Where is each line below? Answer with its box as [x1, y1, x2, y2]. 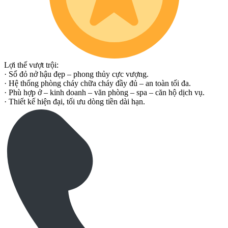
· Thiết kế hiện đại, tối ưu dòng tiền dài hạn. [4, 97, 145, 106]
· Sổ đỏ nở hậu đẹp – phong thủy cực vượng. [4, 70, 149, 79]
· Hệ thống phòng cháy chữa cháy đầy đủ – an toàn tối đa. [4, 79, 191, 88]
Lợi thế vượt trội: [4, 61, 59, 70]
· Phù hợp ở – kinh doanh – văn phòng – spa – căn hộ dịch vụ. [4, 88, 205, 97]
